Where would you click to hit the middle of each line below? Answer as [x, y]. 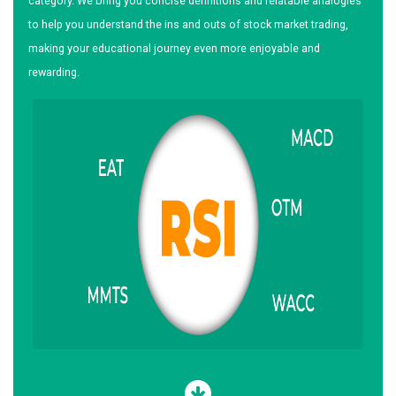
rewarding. [54, 72]
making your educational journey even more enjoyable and [174, 49]
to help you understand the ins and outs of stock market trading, [188, 25]
